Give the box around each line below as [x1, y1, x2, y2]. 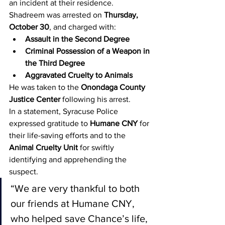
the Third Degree [25, 59, 85, 67]
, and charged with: [49, 23, 116, 31]
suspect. [9, 167, 38, 176]
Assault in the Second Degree [25, 35, 130, 43]
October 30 [9, 23, 49, 31]
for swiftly [78, 143, 116, 152]
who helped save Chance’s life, [11, 213, 150, 224]
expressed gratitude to [9, 119, 90, 128]
